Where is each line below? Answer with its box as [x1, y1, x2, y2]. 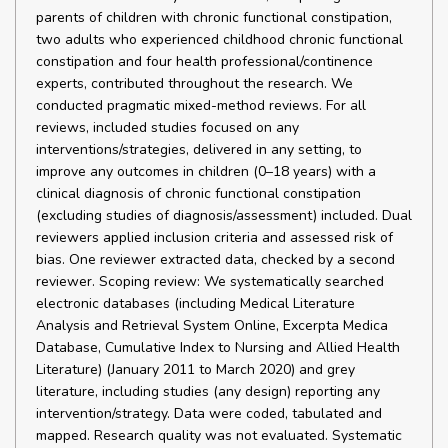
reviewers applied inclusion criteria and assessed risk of [36, 228, 393, 247]
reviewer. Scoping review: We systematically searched [36, 272, 384, 291]
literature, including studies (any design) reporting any [36, 382, 380, 401]
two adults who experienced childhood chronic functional [36, 30, 403, 49]
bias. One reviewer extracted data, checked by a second [36, 250, 395, 269]
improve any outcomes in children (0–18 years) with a [36, 162, 376, 181]
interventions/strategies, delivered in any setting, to [36, 140, 362, 159]
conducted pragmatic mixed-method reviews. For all [36, 96, 366, 115]
